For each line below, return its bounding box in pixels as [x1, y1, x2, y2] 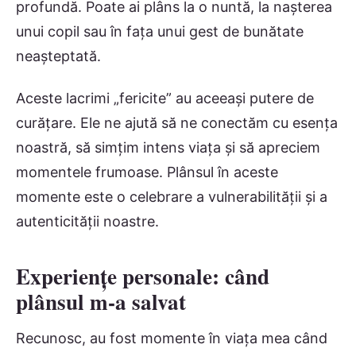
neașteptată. [16, 48, 101, 65]
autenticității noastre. [16, 212, 159, 230]
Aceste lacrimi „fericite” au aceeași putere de [16, 89, 314, 106]
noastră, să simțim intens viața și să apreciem [16, 138, 320, 156]
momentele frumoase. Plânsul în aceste [16, 163, 278, 180]
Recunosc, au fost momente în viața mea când [16, 329, 327, 346]
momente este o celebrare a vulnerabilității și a [16, 188, 327, 205]
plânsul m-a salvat [16, 285, 186, 317]
